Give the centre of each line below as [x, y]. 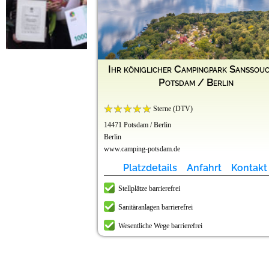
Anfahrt [204, 168]
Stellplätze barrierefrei [149, 188]
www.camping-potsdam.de [142, 149]
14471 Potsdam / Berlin [138, 125]
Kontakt [249, 168]
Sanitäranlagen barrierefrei [156, 207]
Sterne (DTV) [172, 108]
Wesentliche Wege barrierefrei [160, 225]
